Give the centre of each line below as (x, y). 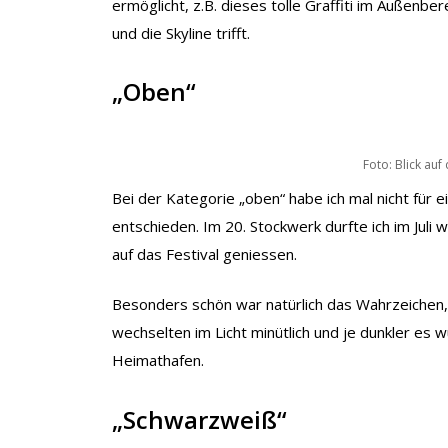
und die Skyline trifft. (181, 32)
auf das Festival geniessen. (204, 253)
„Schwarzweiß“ (199, 419)
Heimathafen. (158, 360)
